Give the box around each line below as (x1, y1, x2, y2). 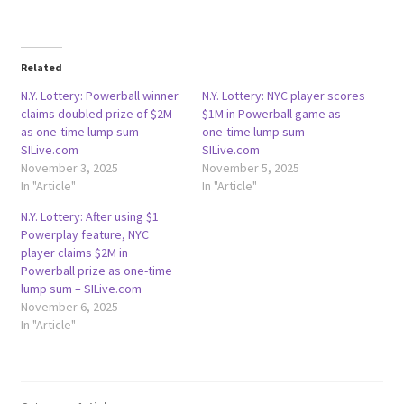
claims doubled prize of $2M (20, 105, 172, 122)
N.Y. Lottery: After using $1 (20, 207, 159, 225)
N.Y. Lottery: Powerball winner (20, 87, 179, 104)
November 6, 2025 (20, 298, 118, 315)
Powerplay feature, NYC (20, 225, 149, 243)
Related (20, 60, 62, 74)
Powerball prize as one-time (20, 262, 172, 279)
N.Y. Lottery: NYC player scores (202, 87, 365, 104)
